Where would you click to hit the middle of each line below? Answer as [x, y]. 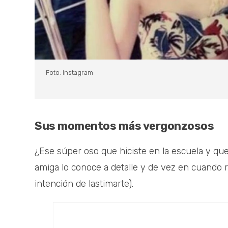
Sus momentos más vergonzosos [124, 126]
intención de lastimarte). [84, 184]
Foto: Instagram [69, 73]
